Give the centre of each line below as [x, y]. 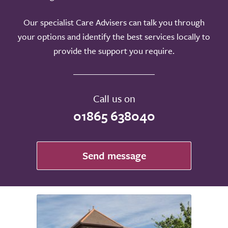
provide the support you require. [114, 51]
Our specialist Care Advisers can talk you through [114, 22]
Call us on [114, 98]
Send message [114, 155]
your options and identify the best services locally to [114, 36]
